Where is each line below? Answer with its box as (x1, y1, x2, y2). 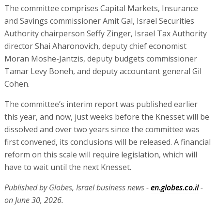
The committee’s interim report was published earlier (4, 98, 198, 109)
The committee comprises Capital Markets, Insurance (4, 2, 198, 14)
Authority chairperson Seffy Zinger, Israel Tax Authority (4, 28, 207, 39)
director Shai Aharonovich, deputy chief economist (4, 40, 186, 51)
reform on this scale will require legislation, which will (4, 149, 197, 160)
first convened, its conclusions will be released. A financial (4, 136, 211, 147)
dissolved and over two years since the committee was (4, 124, 200, 135)
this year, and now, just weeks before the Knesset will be (4, 111, 209, 122)
